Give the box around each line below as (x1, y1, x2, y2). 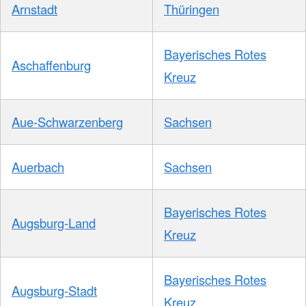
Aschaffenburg (12, 55, 91, 74)
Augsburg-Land (12, 213, 96, 232)
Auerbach (12, 157, 64, 176)
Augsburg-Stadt (12, 281, 97, 299)
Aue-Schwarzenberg (12, 112, 123, 130)
